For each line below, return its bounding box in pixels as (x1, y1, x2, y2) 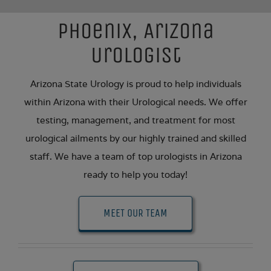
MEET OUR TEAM (103, 206, 168, 220)
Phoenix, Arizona (57, 16, 214, 44)
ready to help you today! (83, 169, 188, 181)
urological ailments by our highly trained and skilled (25, 132, 246, 145)
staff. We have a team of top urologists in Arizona (29, 151, 242, 163)
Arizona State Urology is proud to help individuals (30, 78, 241, 90)
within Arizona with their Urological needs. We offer (24, 96, 247, 108)
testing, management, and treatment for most (36, 114, 235, 126)
